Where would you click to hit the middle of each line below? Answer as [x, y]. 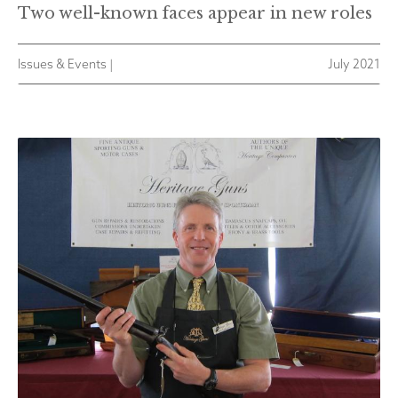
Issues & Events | [65, 64]
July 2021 [354, 64]
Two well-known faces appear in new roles [195, 14]
